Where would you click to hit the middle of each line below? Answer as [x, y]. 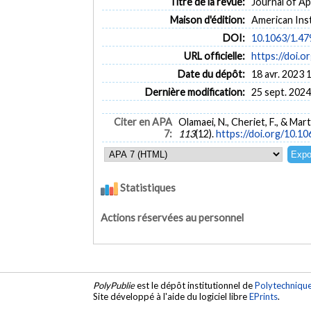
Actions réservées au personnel [173, 217]
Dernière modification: [195, 92]
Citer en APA [143, 122]
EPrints [264, 297]
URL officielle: [214, 56]
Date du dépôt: [211, 74]
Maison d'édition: [207, 19]
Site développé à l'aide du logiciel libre [171, 297]
